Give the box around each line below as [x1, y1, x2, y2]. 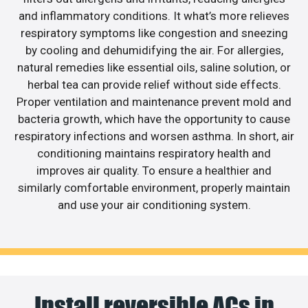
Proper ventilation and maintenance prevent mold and [16, 94, 291, 109]
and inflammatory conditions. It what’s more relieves [19, 8, 289, 23]
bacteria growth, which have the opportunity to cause [18, 111, 290, 126]
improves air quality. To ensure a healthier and [36, 163, 272, 177]
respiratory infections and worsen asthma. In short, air [14, 129, 294, 143]
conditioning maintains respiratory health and [37, 146, 271, 160]
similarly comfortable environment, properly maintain [18, 180, 290, 195]
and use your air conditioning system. [57, 197, 251, 212]
